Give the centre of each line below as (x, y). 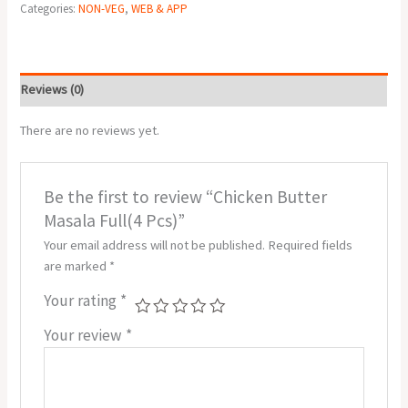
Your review (84, 335)
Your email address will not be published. (154, 245)
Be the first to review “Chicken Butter (185, 196)
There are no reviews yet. (90, 130)
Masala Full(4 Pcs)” (114, 220)
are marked (76, 265)
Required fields (310, 245)
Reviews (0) (52, 90)
